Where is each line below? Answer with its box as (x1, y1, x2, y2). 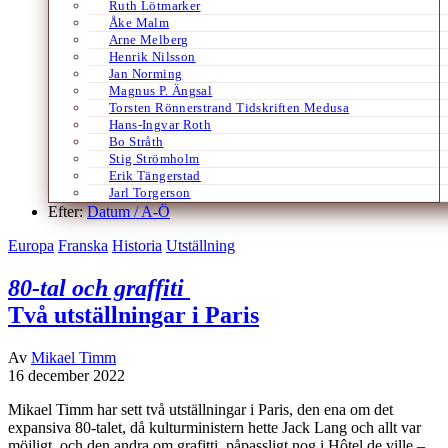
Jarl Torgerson (109, 184, 191, 200)
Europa (8, 236, 54, 254)
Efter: (48, 202, 87, 220)
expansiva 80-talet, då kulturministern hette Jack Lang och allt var (8, 418, 421, 436)
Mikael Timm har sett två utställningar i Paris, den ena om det (8, 400, 393, 418)
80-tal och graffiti (8, 274, 184, 301)
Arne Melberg (109, 31, 189, 47)
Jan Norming (109, 65, 183, 81)
